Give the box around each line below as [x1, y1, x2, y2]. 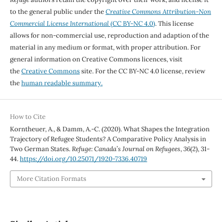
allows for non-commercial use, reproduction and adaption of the [9, 31, 209, 40]
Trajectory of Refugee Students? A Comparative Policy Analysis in [9, 134, 206, 143]
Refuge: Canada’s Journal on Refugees [71, 144, 180, 153]
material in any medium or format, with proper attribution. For [9, 43, 201, 52]
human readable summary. [21, 78, 103, 87]
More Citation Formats [16, 174, 86, 183]
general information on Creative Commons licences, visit [9, 55, 182, 63]
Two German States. [9, 144, 72, 153]
